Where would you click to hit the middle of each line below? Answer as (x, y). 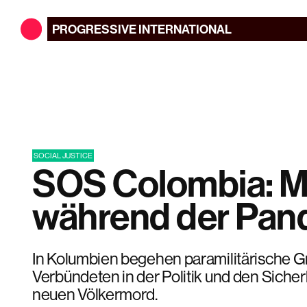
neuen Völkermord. (95, 294)
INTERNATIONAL (185, 29)
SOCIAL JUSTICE (63, 155)
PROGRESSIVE (95, 29)
